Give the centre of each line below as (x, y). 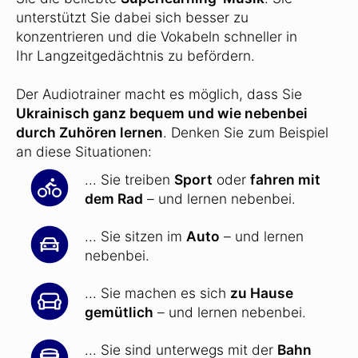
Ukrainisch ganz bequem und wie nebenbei (162, 113)
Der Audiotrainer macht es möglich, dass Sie (159, 93)
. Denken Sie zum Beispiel (246, 132)
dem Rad (114, 198)
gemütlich (119, 312)
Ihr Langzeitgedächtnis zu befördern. (135, 55)
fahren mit (285, 179)
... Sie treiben (129, 179)
